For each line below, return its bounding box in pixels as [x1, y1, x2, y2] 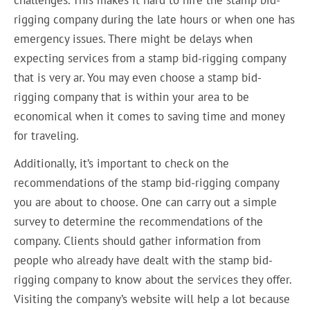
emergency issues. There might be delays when [14, 30, 253, 46]
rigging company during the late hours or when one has [14, 11, 295, 27]
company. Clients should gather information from [14, 233, 262, 249]
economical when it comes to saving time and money [14, 108, 285, 124]
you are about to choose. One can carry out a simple [14, 194, 277, 210]
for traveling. [14, 127, 80, 143]
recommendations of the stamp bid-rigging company [14, 175, 280, 191]
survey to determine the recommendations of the [14, 214, 264, 230]
